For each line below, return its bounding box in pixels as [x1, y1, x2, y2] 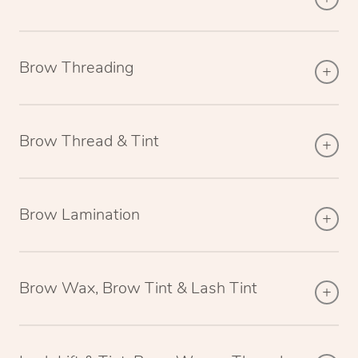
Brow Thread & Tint [19, 129, 159, 152]
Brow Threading [19, 56, 134, 78]
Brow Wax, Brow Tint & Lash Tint [19, 276, 257, 299]
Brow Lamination [19, 203, 140, 225]
